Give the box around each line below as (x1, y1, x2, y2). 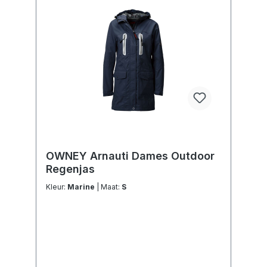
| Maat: (101, 182, 122, 192)
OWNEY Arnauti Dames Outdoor (46, 150, 215, 163)
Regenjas (46, 163, 95, 176)
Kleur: (46, 182, 67, 192)
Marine (67, 182, 97, 192)
